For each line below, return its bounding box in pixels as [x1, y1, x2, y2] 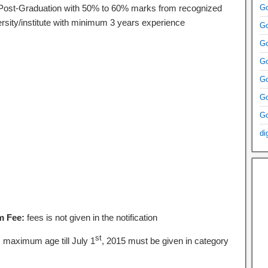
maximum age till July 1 [2, 236, 95, 246]
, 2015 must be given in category [101, 236, 229, 246]
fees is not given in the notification [26, 212, 157, 223]
